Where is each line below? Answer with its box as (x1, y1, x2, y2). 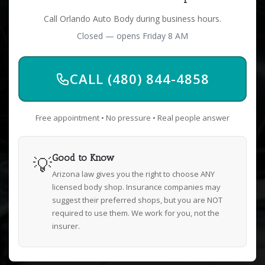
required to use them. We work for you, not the (52, 208, 219, 218)
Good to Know (52, 152, 114, 163)
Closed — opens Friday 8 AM (77, 30, 188, 41)
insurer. (52, 221, 80, 231)
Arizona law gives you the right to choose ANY (52, 169, 215, 179)
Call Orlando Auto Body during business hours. (44, 13, 221, 24)
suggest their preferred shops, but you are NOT (52, 195, 222, 205)
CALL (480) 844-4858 (70, 70, 209, 88)
